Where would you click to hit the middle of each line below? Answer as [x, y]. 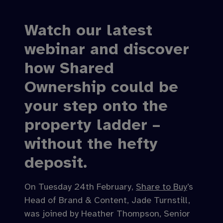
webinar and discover [107, 49]
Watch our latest [88, 30]
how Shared [69, 68]
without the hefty [91, 144]
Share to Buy [162, 187]
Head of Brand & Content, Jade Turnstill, [107, 200]
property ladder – [92, 125]
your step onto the [96, 106]
